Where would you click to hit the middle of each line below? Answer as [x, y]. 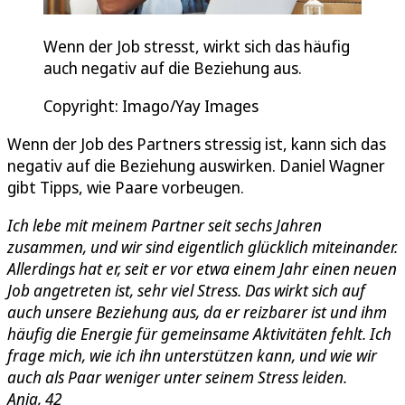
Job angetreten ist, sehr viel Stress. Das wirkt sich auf [186, 291]
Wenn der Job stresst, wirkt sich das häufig [197, 47]
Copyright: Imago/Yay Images [151, 106]
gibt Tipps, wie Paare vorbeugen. [126, 188]
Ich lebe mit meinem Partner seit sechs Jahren [165, 226]
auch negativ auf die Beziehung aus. [173, 68]
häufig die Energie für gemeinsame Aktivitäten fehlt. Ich [199, 334]
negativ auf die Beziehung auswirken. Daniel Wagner [196, 166]
